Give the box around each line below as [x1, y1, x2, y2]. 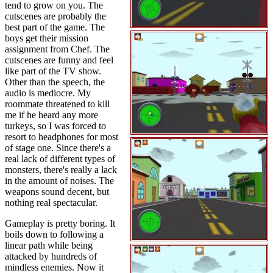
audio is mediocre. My [5, 88, 91, 98]
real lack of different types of [5, 154, 115, 164]
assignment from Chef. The [5, 44, 110, 54]
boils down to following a [5, 229, 104, 239]
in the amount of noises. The [5, 175, 114, 186]
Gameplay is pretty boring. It [5, 218, 115, 229]
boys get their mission [5, 33, 88, 43]
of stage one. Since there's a [5, 143, 111, 153]
